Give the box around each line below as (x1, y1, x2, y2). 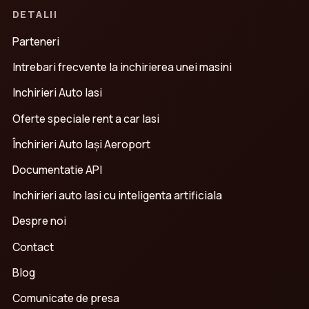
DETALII (12, 8, 58, 21)
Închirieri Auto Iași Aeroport (12, 136, 150, 152)
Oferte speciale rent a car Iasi (12, 110, 159, 126)
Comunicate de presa (12, 290, 119, 306)
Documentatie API (12, 162, 102, 177)
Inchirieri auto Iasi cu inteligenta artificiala (12, 188, 222, 203)
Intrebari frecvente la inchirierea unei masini (12, 59, 232, 75)
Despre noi (12, 213, 66, 229)
